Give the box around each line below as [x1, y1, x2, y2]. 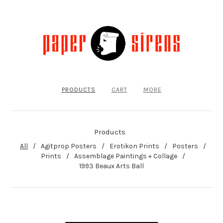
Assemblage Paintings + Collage [74, 151, 177, 160]
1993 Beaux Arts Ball [79, 161, 144, 170]
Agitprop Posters [41, 141, 97, 150]
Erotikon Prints [110, 141, 159, 150]
